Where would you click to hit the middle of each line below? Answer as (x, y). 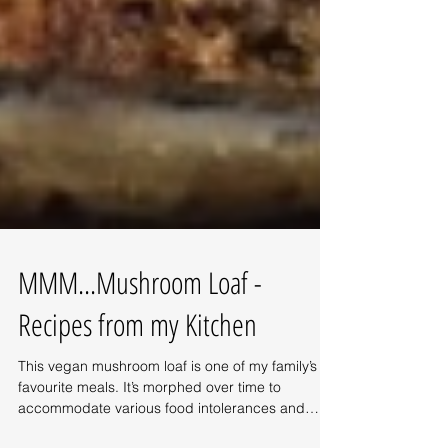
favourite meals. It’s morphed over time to (149, 427)
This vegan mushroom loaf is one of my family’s (167, 406)
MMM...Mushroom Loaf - (140, 322)
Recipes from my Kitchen (137, 364)
